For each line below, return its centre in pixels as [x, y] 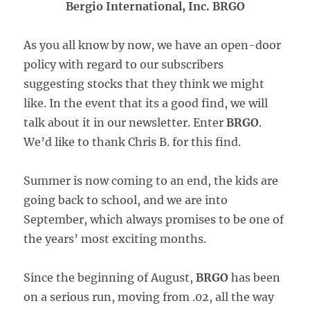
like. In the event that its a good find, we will [146, 103]
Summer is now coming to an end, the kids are [151, 181]
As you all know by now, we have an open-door [153, 45]
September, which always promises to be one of [154, 219]
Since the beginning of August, [110, 277]
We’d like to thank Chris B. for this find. [133, 142]
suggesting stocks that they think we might [144, 84]
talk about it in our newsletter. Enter [125, 122]
